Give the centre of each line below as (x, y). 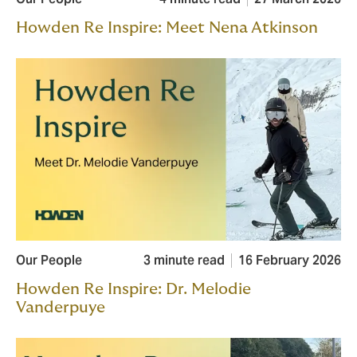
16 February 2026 (290, 261)
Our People (49, 261)
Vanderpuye (61, 308)
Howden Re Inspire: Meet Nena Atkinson (167, 28)
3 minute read (184, 261)
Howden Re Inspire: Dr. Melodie (133, 290)
